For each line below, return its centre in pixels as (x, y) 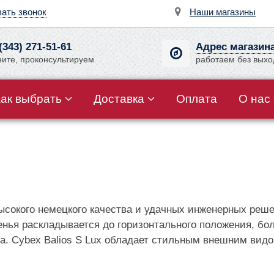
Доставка (119, 99)
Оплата (197, 99)
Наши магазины (223, 12)
